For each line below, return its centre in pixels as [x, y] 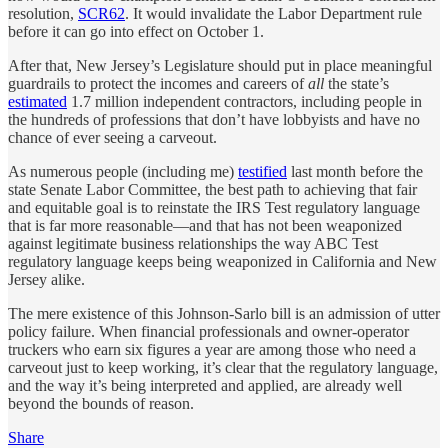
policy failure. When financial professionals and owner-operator [208, 332]
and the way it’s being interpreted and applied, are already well [205, 386]
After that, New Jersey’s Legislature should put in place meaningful [220, 66]
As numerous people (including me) [123, 172]
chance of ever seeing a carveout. [112, 138]
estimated [37, 102]
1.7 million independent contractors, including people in [244, 102]
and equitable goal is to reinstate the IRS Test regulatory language [214, 208]
